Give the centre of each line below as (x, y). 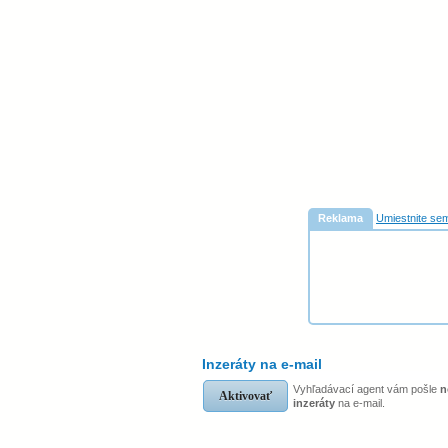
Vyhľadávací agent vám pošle (366, 389)
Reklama (340, 218)
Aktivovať (245, 396)
